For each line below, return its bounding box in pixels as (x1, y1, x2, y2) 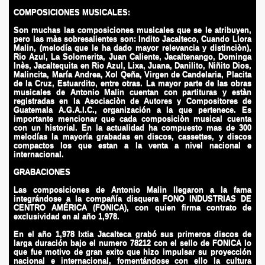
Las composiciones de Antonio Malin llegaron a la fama (14, 185, 251, 194)
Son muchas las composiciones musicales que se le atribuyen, (14, 25, 251, 34)
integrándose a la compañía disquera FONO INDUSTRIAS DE (14, 194, 251, 203)
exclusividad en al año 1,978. (14, 212, 120, 221)
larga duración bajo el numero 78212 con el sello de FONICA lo (14, 238, 251, 247)
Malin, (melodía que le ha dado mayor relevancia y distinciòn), (14, 43, 251, 52)
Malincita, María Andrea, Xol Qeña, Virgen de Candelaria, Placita (14, 70, 251, 79)
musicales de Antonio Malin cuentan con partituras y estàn (14, 88, 251, 96)
